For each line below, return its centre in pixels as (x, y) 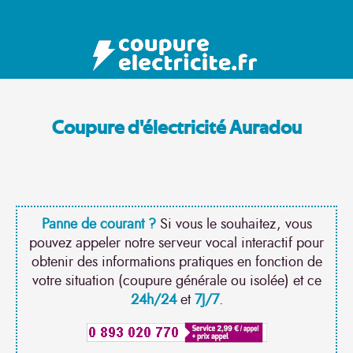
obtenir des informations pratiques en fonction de (176, 262)
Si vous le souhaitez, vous (234, 225)
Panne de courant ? (98, 225)
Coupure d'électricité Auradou (176, 129)
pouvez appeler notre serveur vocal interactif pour (176, 243)
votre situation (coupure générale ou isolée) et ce (176, 281)
